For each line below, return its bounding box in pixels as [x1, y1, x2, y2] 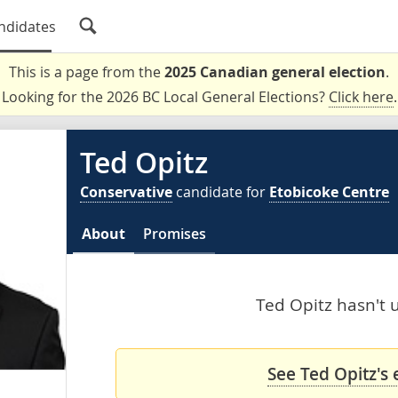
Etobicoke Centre [269, 182, 389, 202]
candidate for [172, 182, 269, 202]
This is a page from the [9, 62, 164, 82]
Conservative [80, 182, 172, 202]
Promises [143, 224, 206, 243]
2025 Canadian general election [164, 62, 386, 82]
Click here [328, 87, 394, 107]
